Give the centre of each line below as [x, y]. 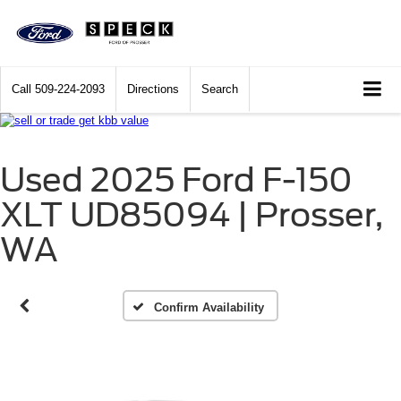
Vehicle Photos [223, 180]
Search [220, 90]
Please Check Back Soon [223, 294]
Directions [153, 90]
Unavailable [223, 212]
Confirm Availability [209, 308]
